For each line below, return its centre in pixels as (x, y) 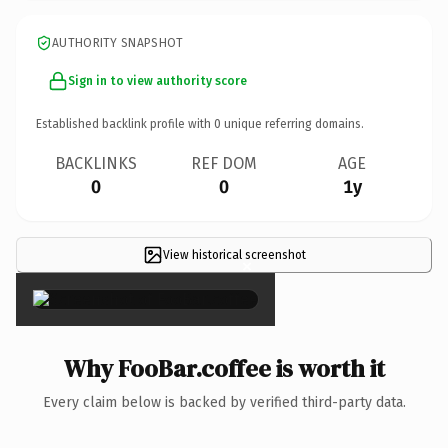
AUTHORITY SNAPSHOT (118, 42)
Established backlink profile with (125, 123)
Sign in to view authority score (157, 80)
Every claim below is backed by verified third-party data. (224, 402)
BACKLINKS (96, 163)
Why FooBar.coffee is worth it (224, 368)
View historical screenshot (234, 254)
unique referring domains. (292, 123)
